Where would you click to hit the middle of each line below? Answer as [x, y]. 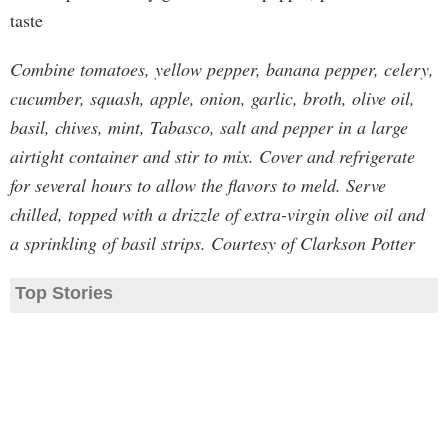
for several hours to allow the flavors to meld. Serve [198, 185]
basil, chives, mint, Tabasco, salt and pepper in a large [209, 127]
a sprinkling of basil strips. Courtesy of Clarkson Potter [212, 243]
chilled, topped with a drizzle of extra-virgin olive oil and [217, 214]
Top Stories [64, 293]
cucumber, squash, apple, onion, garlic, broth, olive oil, [212, 98]
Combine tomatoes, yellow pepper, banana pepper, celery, [222, 69]
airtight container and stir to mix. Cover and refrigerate [212, 156]
